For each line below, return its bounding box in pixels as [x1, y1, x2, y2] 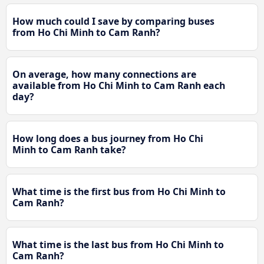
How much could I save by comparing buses [12, 15, 214, 28]
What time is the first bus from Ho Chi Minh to [12, 185, 226, 199]
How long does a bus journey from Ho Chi [12, 132, 203, 146]
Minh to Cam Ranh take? [12, 143, 126, 157]
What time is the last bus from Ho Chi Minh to [12, 238, 224, 252]
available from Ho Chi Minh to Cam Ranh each [12, 79, 225, 93]
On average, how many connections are [12, 68, 196, 81]
